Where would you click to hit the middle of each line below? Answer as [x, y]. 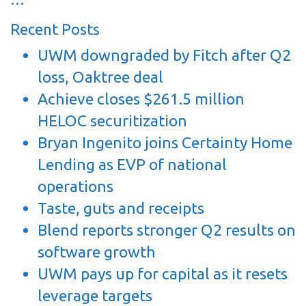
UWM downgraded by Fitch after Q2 [164, 55]
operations [75, 186]
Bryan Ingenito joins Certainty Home [165, 143]
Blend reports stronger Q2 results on [167, 230]
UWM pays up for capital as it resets [163, 274]
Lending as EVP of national [132, 165]
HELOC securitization [112, 121]
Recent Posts [55, 29]
